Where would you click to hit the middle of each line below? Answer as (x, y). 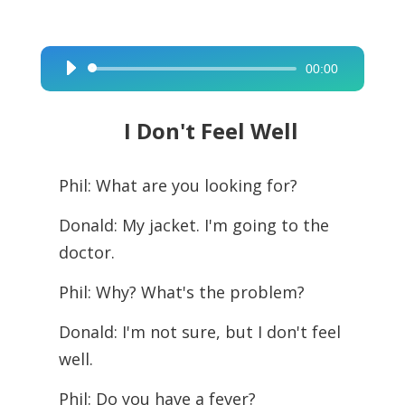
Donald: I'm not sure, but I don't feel (199, 332)
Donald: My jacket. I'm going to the (193, 225)
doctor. (86, 252)
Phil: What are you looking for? (178, 185)
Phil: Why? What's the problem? (181, 292)
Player (73, 96)
